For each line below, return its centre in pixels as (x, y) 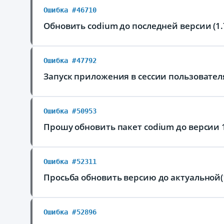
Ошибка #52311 (70, 161)
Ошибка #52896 (70, 212)
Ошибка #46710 (70, 10)
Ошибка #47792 (70, 60)
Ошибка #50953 (70, 111)
